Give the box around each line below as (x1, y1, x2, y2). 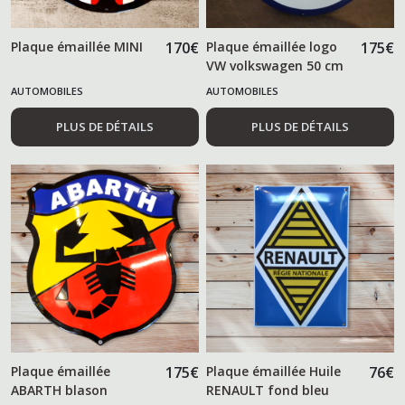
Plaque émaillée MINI (11, 37, 143, 55)
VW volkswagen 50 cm (206, 56, 344, 74)
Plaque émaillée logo (206, 37, 338, 55)
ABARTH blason (11, 381, 108, 399)
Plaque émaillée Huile (206, 362, 342, 380)
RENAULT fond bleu (206, 381, 330, 399)
